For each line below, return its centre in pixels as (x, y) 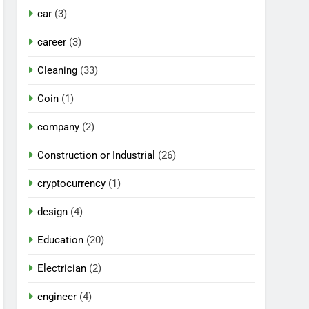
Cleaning (58, 70)
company (59, 127)
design (53, 211)
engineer (57, 296)
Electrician (62, 268)
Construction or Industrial (97, 155)
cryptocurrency (72, 183)
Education (61, 240)
